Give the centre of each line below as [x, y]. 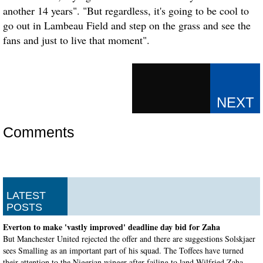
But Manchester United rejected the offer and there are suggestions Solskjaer [129, 239]
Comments [39, 132]
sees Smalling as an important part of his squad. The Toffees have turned [123, 251]
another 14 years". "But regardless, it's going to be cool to [126, 11]
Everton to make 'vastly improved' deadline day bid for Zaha [112, 227]
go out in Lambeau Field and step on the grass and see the [127, 26]
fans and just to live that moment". [76, 40]
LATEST [26, 196]
